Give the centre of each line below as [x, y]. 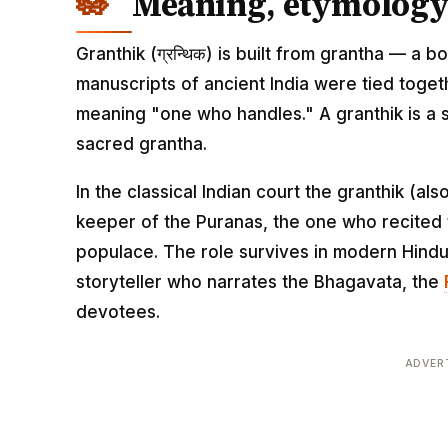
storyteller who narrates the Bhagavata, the [260, 281]
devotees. [118, 311]
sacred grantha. [141, 144]
